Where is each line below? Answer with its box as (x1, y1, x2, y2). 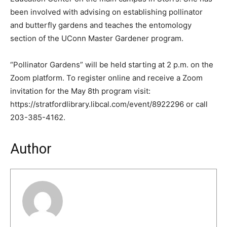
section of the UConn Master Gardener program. (10, 33, 183, 44)
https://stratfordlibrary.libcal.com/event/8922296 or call (10, 99, 208, 109)
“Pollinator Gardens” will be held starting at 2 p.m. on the (10, 60, 213, 70)
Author (10, 141, 52, 158)
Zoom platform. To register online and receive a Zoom (10, 73, 203, 83)
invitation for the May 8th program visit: (10, 86, 150, 96)
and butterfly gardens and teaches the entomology (10, 20, 192, 30)
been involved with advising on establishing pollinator (10, 7, 203, 17)
